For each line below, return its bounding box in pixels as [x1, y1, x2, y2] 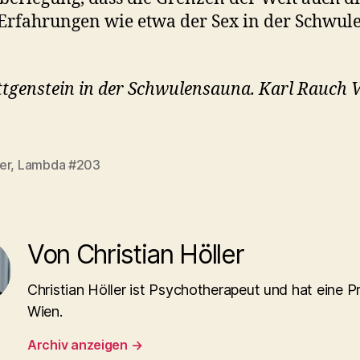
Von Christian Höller [27, 238, 244, 270]
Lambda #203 [17, 156, 100, 173]
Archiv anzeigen [27, 336, 131, 353]
